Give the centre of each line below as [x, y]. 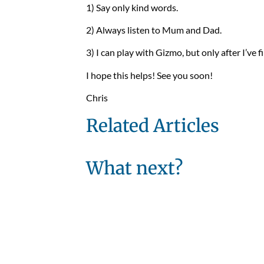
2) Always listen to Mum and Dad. [154, 29]
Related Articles [152, 126]
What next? [134, 168]
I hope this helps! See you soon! [149, 75]
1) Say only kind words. [132, 7]
